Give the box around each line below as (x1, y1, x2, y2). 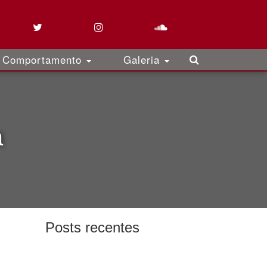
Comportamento (2, 52, 85, 67)
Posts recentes (45, 219, 139, 235)
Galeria (123, 52, 163, 67)
